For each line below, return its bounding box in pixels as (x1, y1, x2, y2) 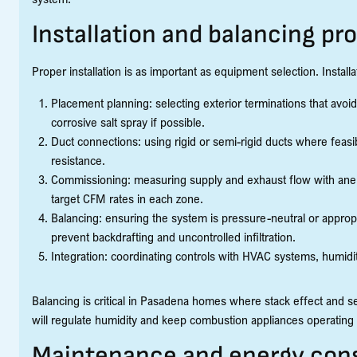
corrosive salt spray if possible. (51, 114, 205, 130)
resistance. (51, 152, 105, 168)
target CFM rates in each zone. (51, 190, 203, 206)
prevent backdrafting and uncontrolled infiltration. (51, 229, 296, 245)
